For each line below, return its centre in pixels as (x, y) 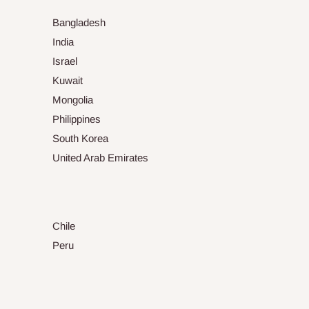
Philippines (77, 119)
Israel (65, 61)
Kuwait (68, 81)
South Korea (80, 139)
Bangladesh (79, 23)
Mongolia (73, 100)
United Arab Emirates (100, 158)
